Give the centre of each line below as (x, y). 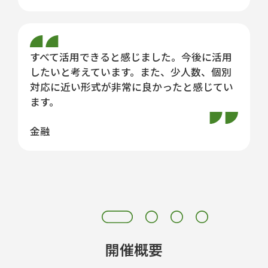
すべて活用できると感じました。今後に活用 (131, 57)
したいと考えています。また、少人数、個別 (131, 72)
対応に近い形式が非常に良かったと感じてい (132, 87)
